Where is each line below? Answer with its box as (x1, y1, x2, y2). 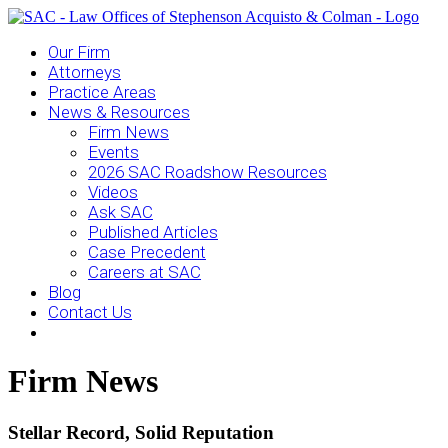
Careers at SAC (88, 262, 201, 282)
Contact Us (48, 302, 132, 322)
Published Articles (88, 222, 218, 242)
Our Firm (48, 42, 110, 62)
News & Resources (48, 102, 190, 122)
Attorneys (48, 62, 121, 82)
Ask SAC (88, 202, 153, 222)
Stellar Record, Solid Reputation (8, 421, 274, 443)
